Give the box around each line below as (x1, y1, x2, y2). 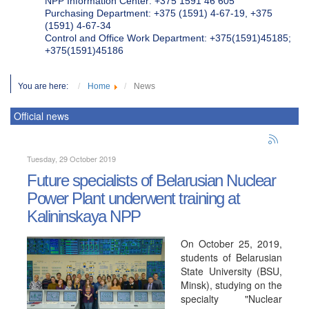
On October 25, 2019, (181, 237, 282, 250)
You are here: (18, 81, 74, 91)
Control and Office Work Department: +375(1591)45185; (45, 32, 291, 43)
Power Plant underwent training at (27, 189, 240, 208)
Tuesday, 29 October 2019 (27, 153, 116, 164)
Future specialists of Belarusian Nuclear (27, 171, 276, 190)
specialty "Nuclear (181, 292, 282, 306)
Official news (14, 109, 69, 123)
